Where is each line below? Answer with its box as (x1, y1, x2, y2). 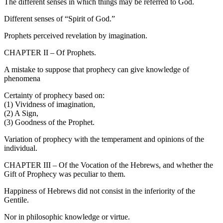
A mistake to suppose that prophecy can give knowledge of (4, 65, 189, 74)
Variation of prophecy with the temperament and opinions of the (4, 135, 204, 144)
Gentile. (4, 196, 29, 205)
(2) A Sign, (4, 109, 38, 118)
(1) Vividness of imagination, (4, 100, 95, 109)
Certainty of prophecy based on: (4, 91, 105, 100)
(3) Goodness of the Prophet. (4, 118, 95, 127)
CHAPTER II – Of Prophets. (4, 48, 96, 57)
